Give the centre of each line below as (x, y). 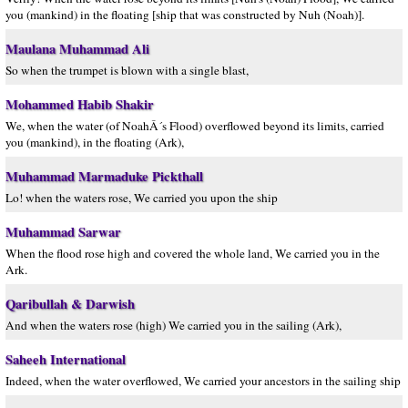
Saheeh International (66, 359)
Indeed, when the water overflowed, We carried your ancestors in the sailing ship (203, 381)
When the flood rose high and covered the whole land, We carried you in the (193, 253)
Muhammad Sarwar (63, 232)
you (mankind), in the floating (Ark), (95, 142)
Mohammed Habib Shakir (80, 104)
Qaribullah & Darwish (70, 304)
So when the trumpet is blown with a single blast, (127, 70)
